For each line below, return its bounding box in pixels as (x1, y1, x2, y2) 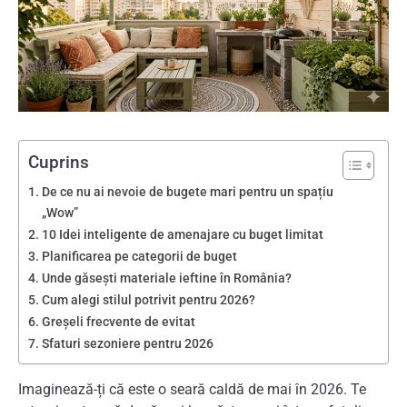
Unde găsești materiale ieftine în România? (41, 270, 292, 286)
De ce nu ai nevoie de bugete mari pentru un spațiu (41, 184, 333, 200)
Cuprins (28, 151, 89, 173)
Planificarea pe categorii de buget (41, 248, 237, 264)
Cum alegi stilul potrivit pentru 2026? (41, 292, 255, 308)
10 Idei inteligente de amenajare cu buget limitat (41, 226, 323, 243)
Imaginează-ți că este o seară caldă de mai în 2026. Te (18, 380, 366, 398)
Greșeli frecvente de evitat (41, 313, 195, 330)
